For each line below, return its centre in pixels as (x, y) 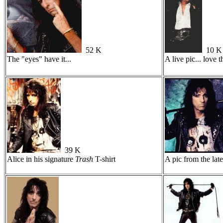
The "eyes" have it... (39, 59)
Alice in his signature (41, 159)
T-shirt (104, 159)
